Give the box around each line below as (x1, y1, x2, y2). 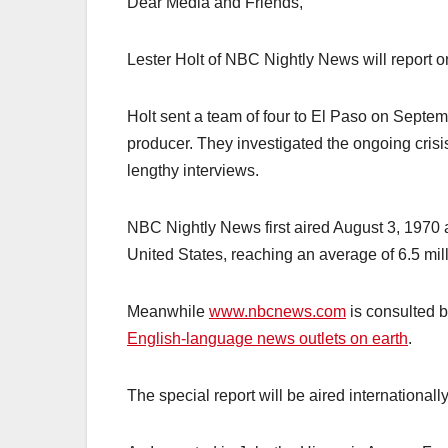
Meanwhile (127, 302, 209, 320)
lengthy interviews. (127, 161, 259, 179)
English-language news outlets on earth (127, 329, 408, 347)
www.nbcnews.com (209, 302, 346, 320)
